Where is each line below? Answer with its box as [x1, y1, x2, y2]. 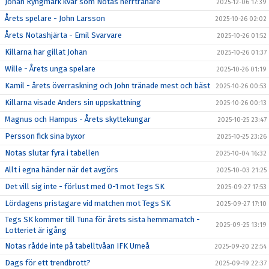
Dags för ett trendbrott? [5, 258, 91, 267]
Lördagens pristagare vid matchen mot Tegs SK [5, 198, 171, 208]
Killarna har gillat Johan [5, 47, 87, 56]
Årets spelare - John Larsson [5, 13, 105, 23]
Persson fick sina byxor [5, 131, 85, 141]
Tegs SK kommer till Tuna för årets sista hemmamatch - [5, 214, 200, 224]
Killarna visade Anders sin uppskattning [5, 97, 141, 107]
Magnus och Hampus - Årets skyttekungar [5, 114, 151, 124]
